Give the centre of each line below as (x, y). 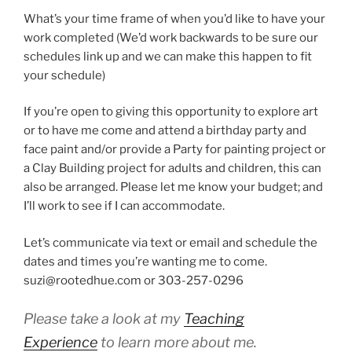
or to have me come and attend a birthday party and (165, 130)
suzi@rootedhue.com (82, 280)
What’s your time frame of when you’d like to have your (174, 18)
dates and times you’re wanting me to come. (145, 261)
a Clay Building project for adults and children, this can (172, 168)
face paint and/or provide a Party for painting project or (175, 149)
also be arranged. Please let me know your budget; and (173, 187)
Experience (60, 342)
